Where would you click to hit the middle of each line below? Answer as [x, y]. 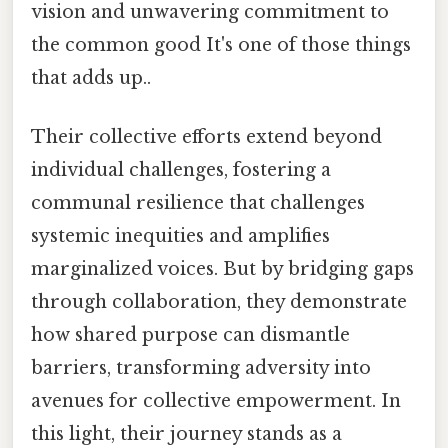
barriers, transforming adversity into [201, 368]
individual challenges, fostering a [181, 170]
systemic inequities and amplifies [180, 236]
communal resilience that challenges [198, 203]
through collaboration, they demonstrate [219, 302]
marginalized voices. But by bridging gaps [222, 269]
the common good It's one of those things [221, 45]
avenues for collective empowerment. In [216, 401]
